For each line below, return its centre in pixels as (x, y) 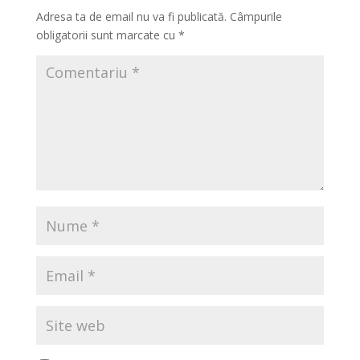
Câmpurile (256, 16)
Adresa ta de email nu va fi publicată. (131, 16)
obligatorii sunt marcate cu (107, 35)
